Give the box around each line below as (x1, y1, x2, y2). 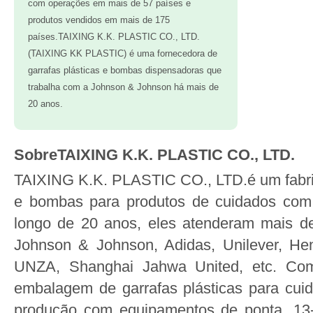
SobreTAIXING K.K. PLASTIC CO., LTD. (14, 146, 295, 163)
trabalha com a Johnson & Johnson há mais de (28, 82, 219, 92)
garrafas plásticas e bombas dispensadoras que (28, 65, 221, 75)
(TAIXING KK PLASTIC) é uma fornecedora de (28, 48, 217, 59)
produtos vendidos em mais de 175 (28, 15, 170, 25)
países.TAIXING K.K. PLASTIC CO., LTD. (28, 31, 200, 42)
